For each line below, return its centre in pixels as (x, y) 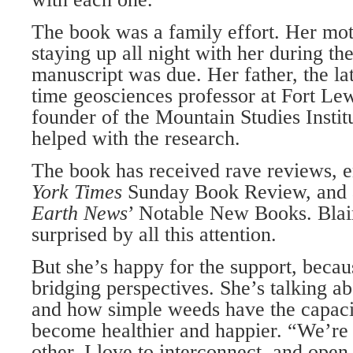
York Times (80, 192)
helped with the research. (136, 138)
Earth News (80, 213)
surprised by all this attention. (154, 234)
